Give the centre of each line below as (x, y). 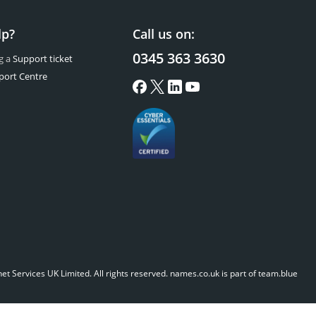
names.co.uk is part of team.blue (234, 273)
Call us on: (163, 34)
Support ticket (43, 59)
